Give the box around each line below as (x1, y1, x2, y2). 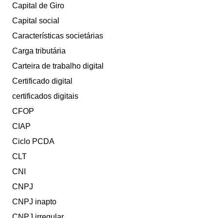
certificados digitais (12, 92, 78, 101)
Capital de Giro (12, 1, 64, 10)
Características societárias (12, 32, 103, 40)
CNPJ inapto (12, 198, 56, 206)
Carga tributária (12, 47, 66, 55)
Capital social (12, 17, 59, 25)
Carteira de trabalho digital (12, 62, 104, 71)
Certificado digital (12, 77, 73, 86)
